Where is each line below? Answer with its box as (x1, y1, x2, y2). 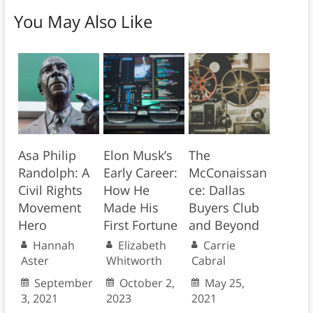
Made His (103, 199, 159, 217)
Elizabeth (117, 238, 166, 254)
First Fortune (103, 217, 177, 234)
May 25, (204, 275, 245, 291)
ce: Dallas (188, 182, 245, 199)
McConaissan (188, 164, 267, 182)
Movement (17, 199, 81, 217)
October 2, (119, 275, 175, 291)
